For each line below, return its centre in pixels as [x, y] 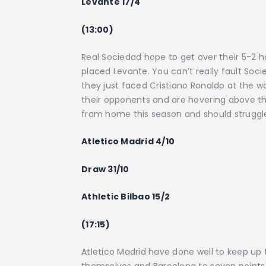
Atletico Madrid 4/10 [128, 142]
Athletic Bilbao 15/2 [126, 197]
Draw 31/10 [105, 169]
